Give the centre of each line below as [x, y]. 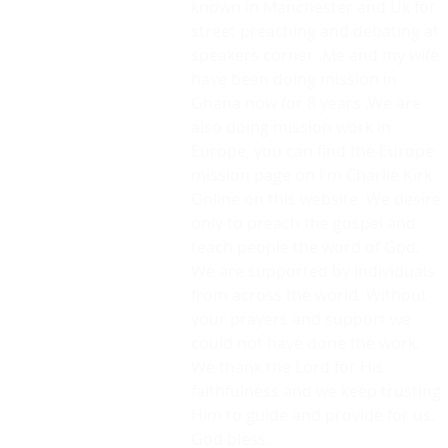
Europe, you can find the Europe [312, 150]
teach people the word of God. [305, 246]
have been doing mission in [294, 78]
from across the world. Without [309, 294]
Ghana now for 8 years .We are [306, 102]
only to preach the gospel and [303, 222]
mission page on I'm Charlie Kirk [311, 174]
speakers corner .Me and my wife [315, 54]
